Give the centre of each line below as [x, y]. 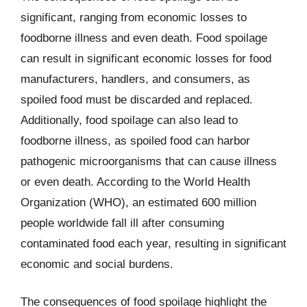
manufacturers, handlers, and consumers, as [135, 79]
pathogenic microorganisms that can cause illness [149, 161]
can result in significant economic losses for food [146, 58]
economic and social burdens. [97, 264]
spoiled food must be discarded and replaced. [137, 99]
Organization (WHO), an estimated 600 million [138, 202]
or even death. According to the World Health [135, 182]
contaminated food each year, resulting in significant [153, 243]
